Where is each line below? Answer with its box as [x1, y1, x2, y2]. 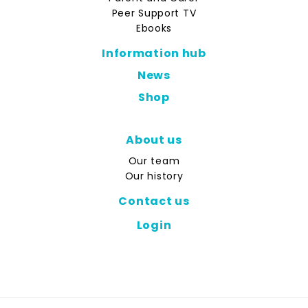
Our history [124, 168, 184, 183]
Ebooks [135, 21, 173, 35]
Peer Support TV [111, 6, 197, 20]
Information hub [102, 45, 206, 61]
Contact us [118, 192, 190, 209]
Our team [128, 153, 180, 168]
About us [126, 132, 182, 148]
